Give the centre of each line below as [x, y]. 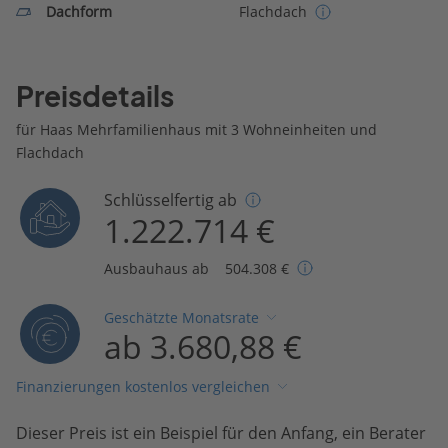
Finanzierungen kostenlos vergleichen [143, 387]
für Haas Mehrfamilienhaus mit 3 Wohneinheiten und [196, 129]
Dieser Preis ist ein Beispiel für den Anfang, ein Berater [221, 432]
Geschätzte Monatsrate [182, 318]
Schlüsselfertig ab [171, 199]
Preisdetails [95, 96]
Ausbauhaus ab [157, 268]
